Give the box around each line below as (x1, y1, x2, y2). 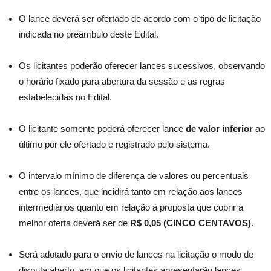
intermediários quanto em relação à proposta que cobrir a (19, 202, 243, 212)
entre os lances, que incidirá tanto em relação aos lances (19, 186, 243, 197)
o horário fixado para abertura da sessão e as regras (19, 76, 225, 87)
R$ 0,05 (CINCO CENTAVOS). (130, 218, 253, 228)
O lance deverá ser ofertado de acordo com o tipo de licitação (19, 13, 261, 24)
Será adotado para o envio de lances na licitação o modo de (19, 249, 253, 260)
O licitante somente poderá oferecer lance (19, 123, 186, 134)
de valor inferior (186, 123, 255, 134)
